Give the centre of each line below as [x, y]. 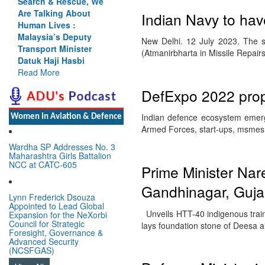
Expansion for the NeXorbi [58, 214]
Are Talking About [54, 13]
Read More [39, 72]
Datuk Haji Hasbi [51, 60]
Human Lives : [47, 25]
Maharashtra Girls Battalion [60, 155]
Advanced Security [44, 241]
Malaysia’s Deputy [55, 36]
